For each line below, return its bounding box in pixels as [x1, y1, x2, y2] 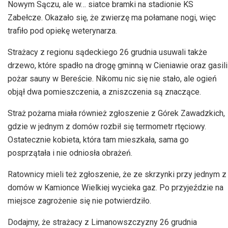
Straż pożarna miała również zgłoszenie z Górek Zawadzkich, [8, 108, 225, 118]
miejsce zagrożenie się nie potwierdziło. [8, 195, 151, 206]
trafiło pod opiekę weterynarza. [8, 25, 117, 36]
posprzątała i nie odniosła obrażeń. [8, 148, 132, 158]
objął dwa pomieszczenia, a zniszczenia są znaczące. [8, 87, 201, 97]
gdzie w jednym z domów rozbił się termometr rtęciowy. [8, 121, 206, 131]
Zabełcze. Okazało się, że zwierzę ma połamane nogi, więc [8, 12, 216, 22]
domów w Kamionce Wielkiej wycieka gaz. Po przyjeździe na [8, 182, 223, 192]
